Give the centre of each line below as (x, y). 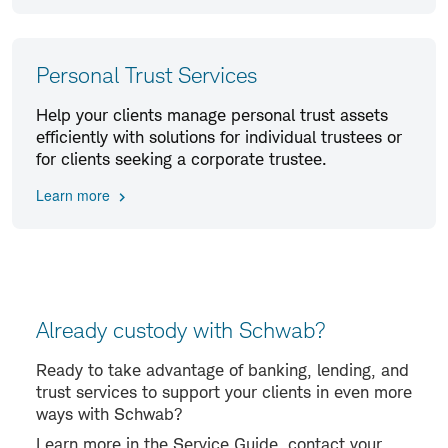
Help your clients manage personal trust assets (212, 114)
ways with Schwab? (109, 413)
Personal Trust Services (146, 74)
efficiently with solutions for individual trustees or (219, 136)
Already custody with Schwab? (181, 329)
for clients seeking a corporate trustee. (181, 158)
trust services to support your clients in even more (224, 391)
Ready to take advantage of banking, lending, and (222, 369)
